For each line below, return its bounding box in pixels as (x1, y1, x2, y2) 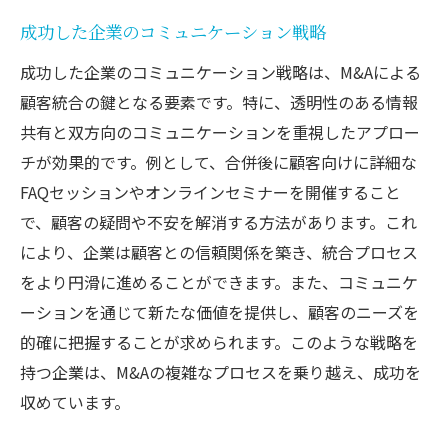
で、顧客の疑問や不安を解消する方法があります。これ (20, 209, 417, 234)
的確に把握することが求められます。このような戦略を (20, 329, 418, 354)
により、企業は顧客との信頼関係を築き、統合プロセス (20, 239, 418, 264)
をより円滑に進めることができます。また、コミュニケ (20, 269, 418, 294)
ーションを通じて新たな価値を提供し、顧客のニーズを (20, 299, 419, 324)
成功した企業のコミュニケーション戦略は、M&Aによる (20, 59, 421, 84)
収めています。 (20, 389, 130, 414)
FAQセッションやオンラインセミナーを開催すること (20, 179, 401, 204)
